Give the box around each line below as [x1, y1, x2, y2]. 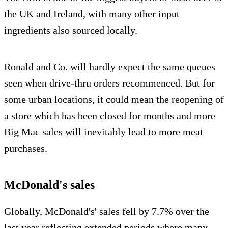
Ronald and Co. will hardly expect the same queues [4, 61, 215, 73]
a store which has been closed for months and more [4, 110, 215, 122]
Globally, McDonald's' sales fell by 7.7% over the [4, 206, 209, 217]
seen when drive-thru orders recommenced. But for [4, 77, 215, 89]
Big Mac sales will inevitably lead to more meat [4, 126, 203, 138]
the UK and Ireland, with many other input [4, 8, 180, 20]
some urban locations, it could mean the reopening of [4, 94, 224, 105]
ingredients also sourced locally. [4, 24, 137, 36]
